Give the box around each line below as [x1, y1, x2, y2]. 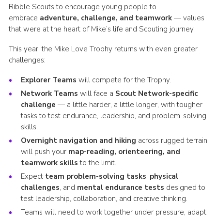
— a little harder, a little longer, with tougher [55, 99, 202, 109]
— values [171, 13, 204, 23]
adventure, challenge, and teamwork [39, 13, 172, 23]
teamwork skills [20, 157, 78, 168]
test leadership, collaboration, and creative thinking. [20, 193, 187, 203]
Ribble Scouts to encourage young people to [8, 1, 156, 12]
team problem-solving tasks [45, 171, 146, 181]
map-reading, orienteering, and [68, 146, 180, 156]
